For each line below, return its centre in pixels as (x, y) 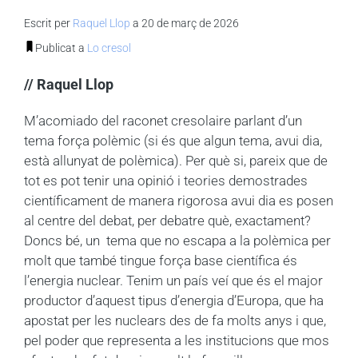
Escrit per (48, 23)
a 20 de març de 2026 (185, 23)
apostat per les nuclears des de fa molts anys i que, (175, 320)
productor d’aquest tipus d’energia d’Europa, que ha (174, 300)
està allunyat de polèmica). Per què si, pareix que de (176, 160)
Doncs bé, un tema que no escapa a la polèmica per (177, 240)
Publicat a (61, 48)
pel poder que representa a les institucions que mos (177, 340)
